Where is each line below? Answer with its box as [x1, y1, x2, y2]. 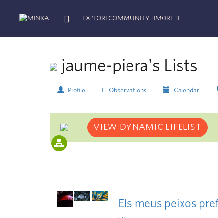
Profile [66, 87, 86, 94]
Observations [108, 87, 147, 94]
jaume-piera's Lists [57, 57, 198, 74]
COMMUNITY [109, 15, 150, 22]
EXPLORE [82, 15, 109, 22]
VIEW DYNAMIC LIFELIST [93, 122, 201, 132]
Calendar [172, 87, 199, 94]
